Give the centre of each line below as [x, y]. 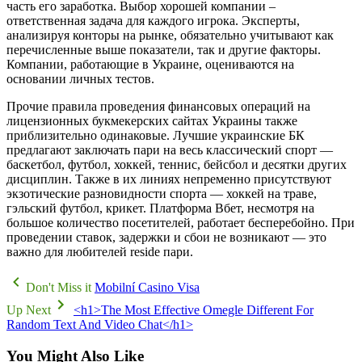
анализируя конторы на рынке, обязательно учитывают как [170, 35]
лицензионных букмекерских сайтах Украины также [152, 121]
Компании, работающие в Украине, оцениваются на [150, 64]
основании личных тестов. [80, 79]
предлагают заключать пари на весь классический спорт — [170, 150]
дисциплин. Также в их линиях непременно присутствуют [169, 179]
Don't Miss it [59, 287]
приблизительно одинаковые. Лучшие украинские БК [156, 135]
